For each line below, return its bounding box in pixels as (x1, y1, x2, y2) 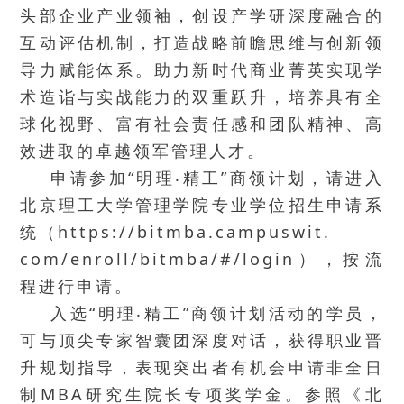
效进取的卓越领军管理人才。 (20, 140, 267, 162)
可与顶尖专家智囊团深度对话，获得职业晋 (20, 329, 384, 352)
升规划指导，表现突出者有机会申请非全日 (20, 356, 384, 379)
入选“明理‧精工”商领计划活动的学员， (50, 302, 384, 325)
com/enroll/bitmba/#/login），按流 (20, 248, 384, 271)
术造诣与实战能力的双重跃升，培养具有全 (20, 86, 384, 108)
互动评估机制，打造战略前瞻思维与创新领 (20, 32, 384, 54)
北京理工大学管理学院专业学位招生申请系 (20, 194, 384, 216)
